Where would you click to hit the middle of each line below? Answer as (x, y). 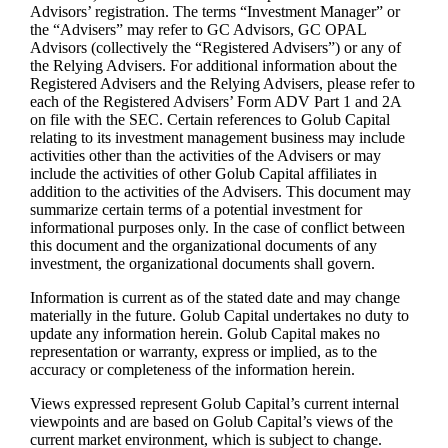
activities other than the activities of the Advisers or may (206, 156)
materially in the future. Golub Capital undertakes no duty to (220, 316)
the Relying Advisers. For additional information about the (214, 66)
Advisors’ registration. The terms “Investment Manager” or (215, 12)
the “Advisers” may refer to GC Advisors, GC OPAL (198, 30)
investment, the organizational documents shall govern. (203, 264)
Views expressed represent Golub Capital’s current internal (215, 404)
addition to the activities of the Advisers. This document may (221, 192)
